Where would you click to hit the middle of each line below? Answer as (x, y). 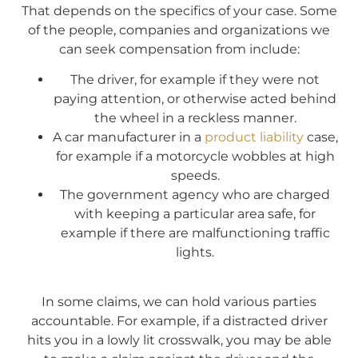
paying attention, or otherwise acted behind (195, 99)
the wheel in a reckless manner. (195, 118)
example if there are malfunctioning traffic (195, 233)
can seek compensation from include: (179, 49)
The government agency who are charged (195, 195)
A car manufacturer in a (128, 137)
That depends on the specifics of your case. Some (179, 10)
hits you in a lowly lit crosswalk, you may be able (179, 340)
